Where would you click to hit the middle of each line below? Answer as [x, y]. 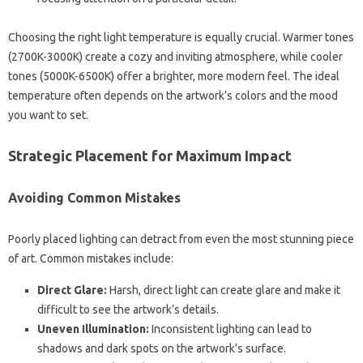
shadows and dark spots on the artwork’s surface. [162, 348]
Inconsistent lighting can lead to [231, 329]
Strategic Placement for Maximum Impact [150, 155]
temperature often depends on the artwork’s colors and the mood [173, 95]
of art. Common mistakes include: [91, 258]
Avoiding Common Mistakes [94, 197]
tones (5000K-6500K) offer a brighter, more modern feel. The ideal [174, 76]
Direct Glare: [72, 290]
